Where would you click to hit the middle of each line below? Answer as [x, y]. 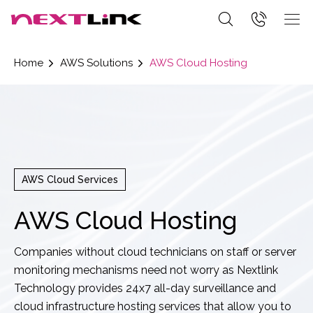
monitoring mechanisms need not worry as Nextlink [146, 270]
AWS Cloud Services [70, 180]
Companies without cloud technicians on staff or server [155, 252]
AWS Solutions [96, 63]
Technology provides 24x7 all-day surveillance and [145, 288]
